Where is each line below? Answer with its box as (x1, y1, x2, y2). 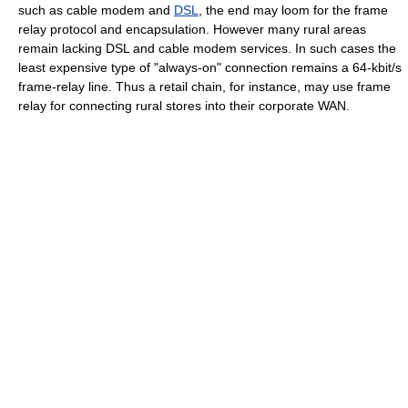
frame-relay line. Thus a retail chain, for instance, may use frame (18, 79, 391, 94)
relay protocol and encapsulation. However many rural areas (18, 22, 366, 36)
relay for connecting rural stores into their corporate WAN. (18, 98, 350, 113)
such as (18, 3, 66, 17)
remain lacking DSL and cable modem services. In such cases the (18, 41, 396, 56)
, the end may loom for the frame (199, 3, 388, 17)
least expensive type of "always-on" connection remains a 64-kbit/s (18, 60, 402, 75)
